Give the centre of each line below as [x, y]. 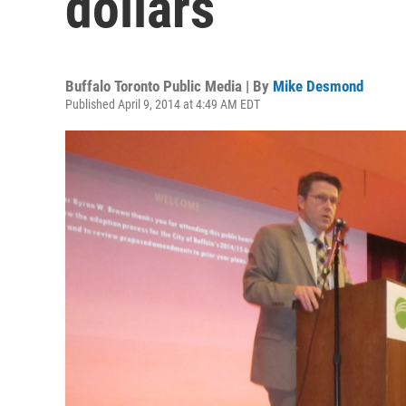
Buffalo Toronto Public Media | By [169, 86]
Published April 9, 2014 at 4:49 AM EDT [163, 104]
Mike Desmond [318, 86]
